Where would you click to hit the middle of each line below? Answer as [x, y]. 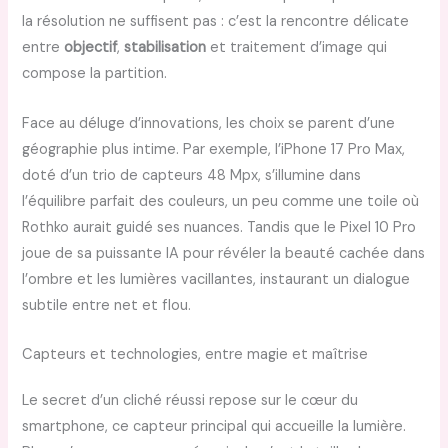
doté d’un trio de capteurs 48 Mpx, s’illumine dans [192, 175]
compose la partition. [95, 74]
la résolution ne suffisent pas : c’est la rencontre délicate [216, 22]
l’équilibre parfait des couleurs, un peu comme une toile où [221, 201]
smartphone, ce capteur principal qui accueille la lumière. [214, 427]
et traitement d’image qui [297, 48]
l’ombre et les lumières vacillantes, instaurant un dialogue [216, 279]
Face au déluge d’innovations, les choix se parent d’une [209, 123]
